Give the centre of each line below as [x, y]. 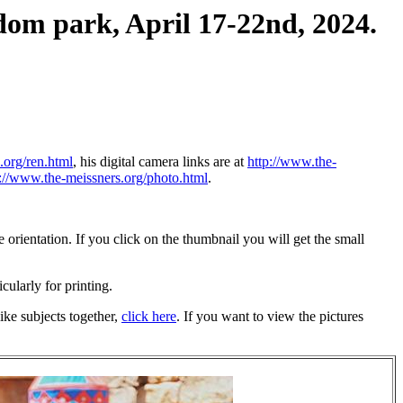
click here [149, 317]
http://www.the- [292, 162]
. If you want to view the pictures [270, 317]
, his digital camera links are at [160, 162]
